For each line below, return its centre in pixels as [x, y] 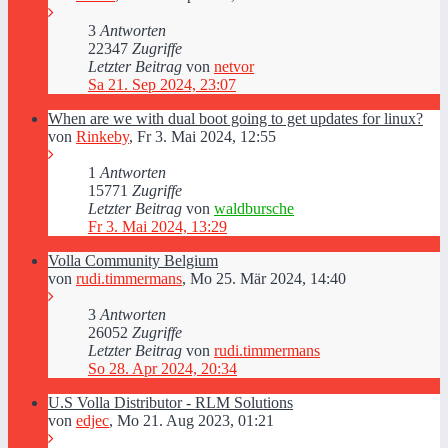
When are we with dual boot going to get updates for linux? [235, 118]
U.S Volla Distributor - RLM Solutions [170, 402]
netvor [234, 66]
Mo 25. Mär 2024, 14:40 [268, 278]
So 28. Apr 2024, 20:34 [162, 368]
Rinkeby [102, 136]
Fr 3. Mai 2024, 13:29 [157, 226]
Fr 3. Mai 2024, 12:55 [206, 136]
